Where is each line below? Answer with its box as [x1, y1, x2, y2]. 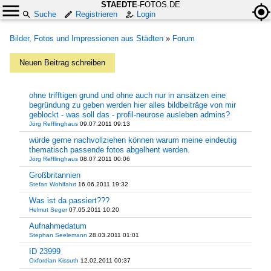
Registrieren [76, 10, 117, 19]
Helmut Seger [29, 206, 67, 213]
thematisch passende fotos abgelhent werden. [29, 145, 190, 154]
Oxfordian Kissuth [29, 257, 79, 264]
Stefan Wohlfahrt [29, 181, 76, 188]
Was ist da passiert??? [29, 196, 109, 205]
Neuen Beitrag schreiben [19, 58, 105, 67]
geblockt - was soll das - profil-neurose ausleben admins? [29, 110, 230, 119]
